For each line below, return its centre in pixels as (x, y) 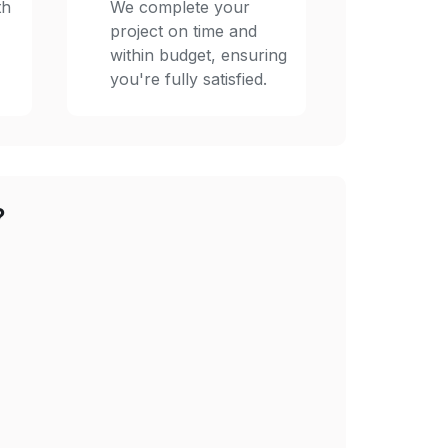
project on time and (184, 31)
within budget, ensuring (199, 55)
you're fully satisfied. (189, 79)
